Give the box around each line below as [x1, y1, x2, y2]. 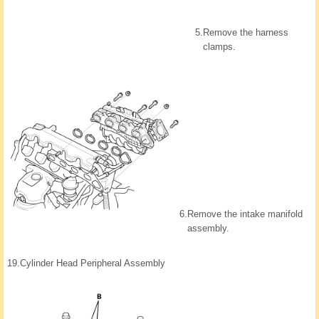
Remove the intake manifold [187, 209, 303, 220]
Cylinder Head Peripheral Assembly [20, 258, 165, 269]
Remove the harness [203, 27, 288, 38]
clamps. [203, 41, 236, 53]
